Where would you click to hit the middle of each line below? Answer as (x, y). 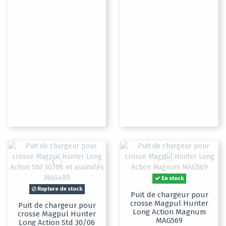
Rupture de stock (59, 189)
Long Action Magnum (169, 212)
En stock (172, 179)
